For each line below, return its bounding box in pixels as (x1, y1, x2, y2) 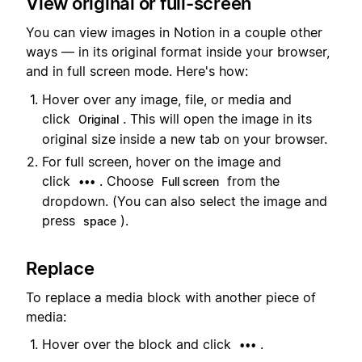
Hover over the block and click (42, 336, 235, 353)
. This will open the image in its (123, 110, 312, 127)
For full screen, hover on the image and (42, 153, 281, 170)
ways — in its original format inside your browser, (26, 44, 330, 61)
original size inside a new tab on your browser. (42, 130, 327, 147)
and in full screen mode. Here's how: (26, 63, 248, 80)
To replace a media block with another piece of (26, 289, 316, 306)
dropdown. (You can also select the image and (42, 192, 327, 209)
